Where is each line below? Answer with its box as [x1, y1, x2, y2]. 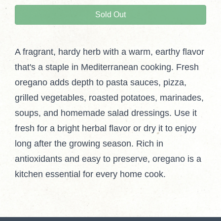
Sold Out [95, 10, 126, 19]
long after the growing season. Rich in [15, 139, 163, 149]
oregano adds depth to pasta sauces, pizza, [15, 77, 186, 88]
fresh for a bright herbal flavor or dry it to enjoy [15, 123, 196, 134]
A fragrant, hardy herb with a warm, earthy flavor [15, 47, 204, 57]
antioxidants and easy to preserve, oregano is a [15, 154, 201, 164]
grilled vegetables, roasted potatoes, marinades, [15, 93, 204, 103]
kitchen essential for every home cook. [15, 169, 166, 180]
